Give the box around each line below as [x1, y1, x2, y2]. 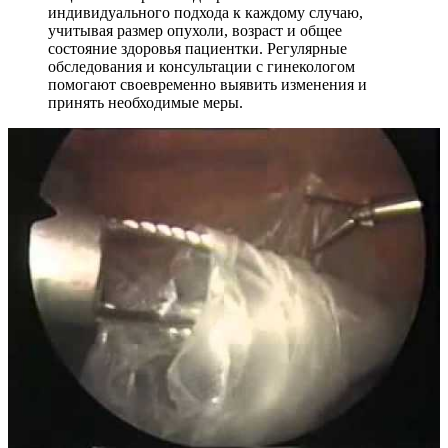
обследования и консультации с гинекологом [48, 57, 355, 75]
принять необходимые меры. [48, 93, 243, 111]
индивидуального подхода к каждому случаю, [48, 3, 363, 21]
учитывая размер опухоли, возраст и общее [48, 21, 342, 39]
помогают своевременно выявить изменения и [48, 75, 367, 93]
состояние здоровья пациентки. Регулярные [48, 39, 347, 57]
